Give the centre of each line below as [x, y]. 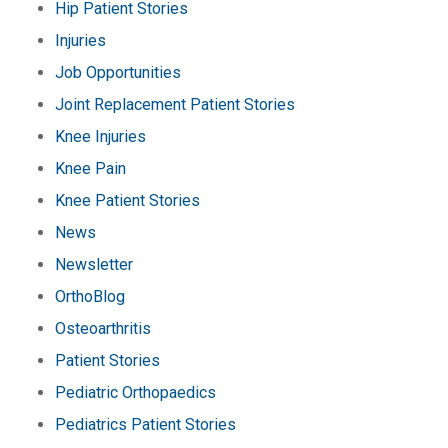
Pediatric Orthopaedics [135, 392]
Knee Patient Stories [127, 200]
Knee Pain [90, 168]
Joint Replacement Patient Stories [175, 104]
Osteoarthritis [103, 328]
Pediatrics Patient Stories [145, 424]
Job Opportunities [118, 72]
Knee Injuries [100, 136]
